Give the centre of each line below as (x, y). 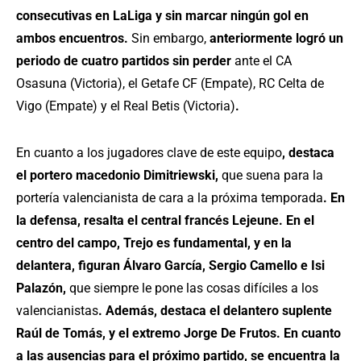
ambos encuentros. (74, 39)
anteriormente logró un (275, 39)
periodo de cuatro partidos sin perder (125, 61)
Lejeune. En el (273, 221)
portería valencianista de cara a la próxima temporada (170, 198)
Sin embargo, (169, 39)
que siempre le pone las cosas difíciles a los (192, 288)
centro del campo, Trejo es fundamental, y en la (154, 243)
